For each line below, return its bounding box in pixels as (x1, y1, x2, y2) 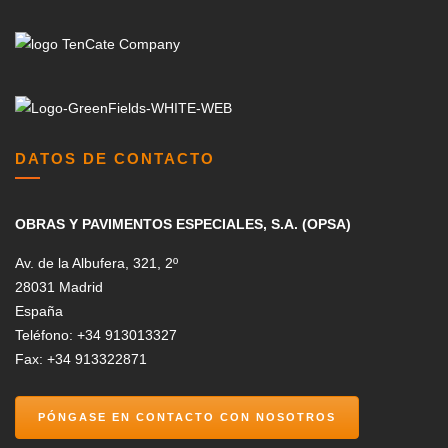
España (15, 303, 63, 320)
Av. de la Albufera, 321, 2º (15, 255, 178, 272)
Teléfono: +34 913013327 (15, 327, 177, 344)
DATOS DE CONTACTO (15, 150, 215, 168)
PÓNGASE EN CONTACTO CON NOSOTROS (38, 411, 336, 424)
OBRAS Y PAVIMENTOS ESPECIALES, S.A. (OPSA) (15, 216, 351, 233)
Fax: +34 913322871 (15, 351, 147, 368)
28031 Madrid (15, 279, 103, 296)
